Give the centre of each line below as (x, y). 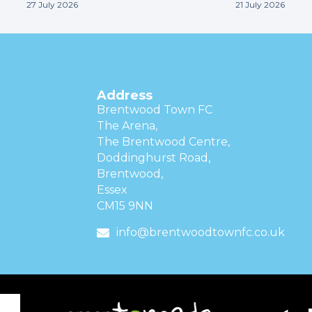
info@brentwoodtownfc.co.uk (200, 232)
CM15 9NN (125, 206)
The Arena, (127, 126)
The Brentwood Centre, (164, 142)
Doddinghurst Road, (154, 158)
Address (125, 96)
